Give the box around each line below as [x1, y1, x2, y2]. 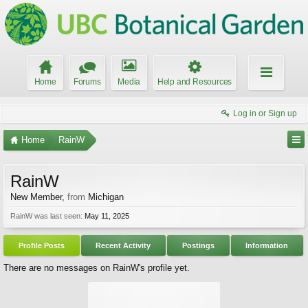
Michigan [88, 192, 124, 202]
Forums [73, 77, 101, 87]
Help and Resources [157, 77, 232, 87]
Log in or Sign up [233, 109, 297, 118]
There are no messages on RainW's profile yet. [3, 263, 190, 273]
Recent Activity [96, 241, 151, 250]
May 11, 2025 [85, 212, 129, 220]
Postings [181, 241, 214, 250]
